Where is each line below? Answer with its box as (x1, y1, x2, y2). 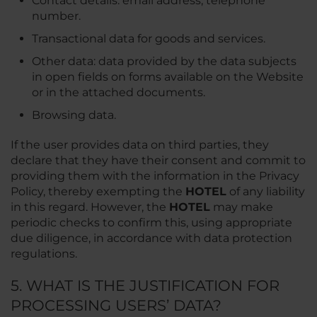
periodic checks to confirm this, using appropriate (11, 216, 292, 229)
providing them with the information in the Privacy (11, 169, 299, 183)
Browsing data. (32, 108, 116, 122)
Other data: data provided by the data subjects (32, 54, 296, 68)
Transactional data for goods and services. (32, 32, 265, 45)
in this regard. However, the (11, 200, 169, 214)
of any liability (226, 185, 305, 198)
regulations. (11, 247, 77, 260)
